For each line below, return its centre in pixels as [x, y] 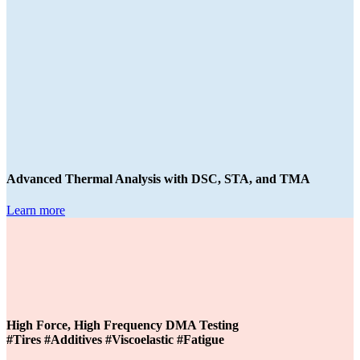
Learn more [36, 211]
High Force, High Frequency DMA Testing [123, 325]
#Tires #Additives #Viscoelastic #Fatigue [115, 340]
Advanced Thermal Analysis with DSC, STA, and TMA [158, 178]
